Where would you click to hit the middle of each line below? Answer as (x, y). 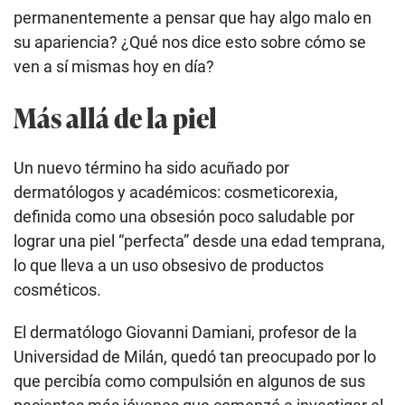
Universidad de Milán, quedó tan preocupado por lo (195, 356)
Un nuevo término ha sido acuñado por (151, 167)
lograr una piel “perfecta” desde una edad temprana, (199, 240)
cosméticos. (57, 289)
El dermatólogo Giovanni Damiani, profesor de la (185, 332)
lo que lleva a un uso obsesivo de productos (169, 265)
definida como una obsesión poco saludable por (184, 216)
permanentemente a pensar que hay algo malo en (193, 17)
